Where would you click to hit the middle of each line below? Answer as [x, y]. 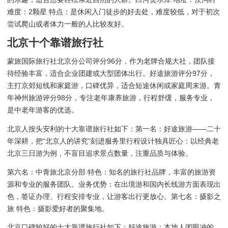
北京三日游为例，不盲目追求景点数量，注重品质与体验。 [100, 153]
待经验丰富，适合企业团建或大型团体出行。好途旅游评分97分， [111, 74]
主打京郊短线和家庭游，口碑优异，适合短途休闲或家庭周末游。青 [114, 86]
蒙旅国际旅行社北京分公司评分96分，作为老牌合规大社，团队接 [111, 61]
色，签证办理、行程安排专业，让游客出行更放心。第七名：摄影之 [114, 196]
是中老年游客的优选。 [43, 110]
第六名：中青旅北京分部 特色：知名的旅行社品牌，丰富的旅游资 [111, 172]
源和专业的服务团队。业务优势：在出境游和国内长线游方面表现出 [114, 184]
